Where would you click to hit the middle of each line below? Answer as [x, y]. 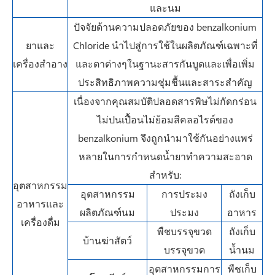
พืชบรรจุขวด [184, 231]
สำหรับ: [165, 175]
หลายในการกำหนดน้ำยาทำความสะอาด [165, 156]
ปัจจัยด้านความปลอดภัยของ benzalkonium [165, 27]
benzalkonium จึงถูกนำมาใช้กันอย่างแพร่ [165, 138]
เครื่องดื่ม [40, 222]
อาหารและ [40, 203]
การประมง [184, 194]
